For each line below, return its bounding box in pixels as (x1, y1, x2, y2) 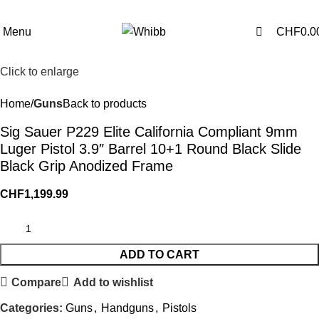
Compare (11, 276, 62, 288)
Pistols (162, 302, 197, 315)
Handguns (101, 302, 154, 315)
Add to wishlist (73, 276, 153, 288)
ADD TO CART (120, 249, 199, 261)
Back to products (63, 98, 147, 110)
